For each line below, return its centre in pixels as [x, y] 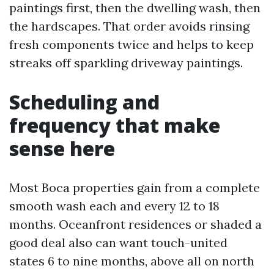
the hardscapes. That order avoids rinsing [129, 26]
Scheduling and [84, 102]
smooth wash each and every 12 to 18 [114, 206]
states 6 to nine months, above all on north [132, 261]
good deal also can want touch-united [118, 243]
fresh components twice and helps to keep [131, 44]
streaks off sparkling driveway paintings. [126, 63]
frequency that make [115, 125]
